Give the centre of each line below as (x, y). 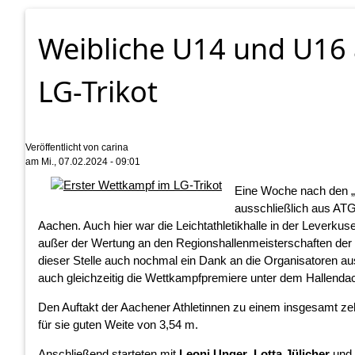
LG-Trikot (98, 92)
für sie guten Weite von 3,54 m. (118, 324)
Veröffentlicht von (63, 148)
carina (115, 148)
